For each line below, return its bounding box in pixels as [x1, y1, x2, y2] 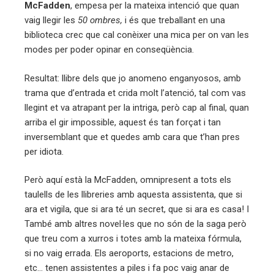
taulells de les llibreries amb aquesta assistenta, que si [24, 189, 242, 201]
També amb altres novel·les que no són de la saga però [24, 218, 246, 230]
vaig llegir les [24, 15, 78, 26]
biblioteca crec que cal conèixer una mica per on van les [24, 29, 249, 41]
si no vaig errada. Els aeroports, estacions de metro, [24, 248, 234, 259]
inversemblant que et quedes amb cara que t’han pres [24, 131, 240, 143]
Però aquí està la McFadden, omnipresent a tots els [24, 174, 231, 186]
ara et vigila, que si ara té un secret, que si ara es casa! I [24, 204, 249, 215]
